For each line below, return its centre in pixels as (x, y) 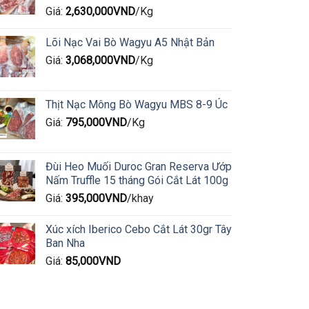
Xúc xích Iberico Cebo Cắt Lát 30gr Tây (138, 230)
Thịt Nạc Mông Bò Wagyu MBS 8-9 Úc (136, 105)
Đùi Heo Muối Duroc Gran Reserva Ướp (138, 166)
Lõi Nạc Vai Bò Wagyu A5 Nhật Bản (130, 43)
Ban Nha (65, 243)
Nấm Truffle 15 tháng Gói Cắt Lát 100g (137, 180)
